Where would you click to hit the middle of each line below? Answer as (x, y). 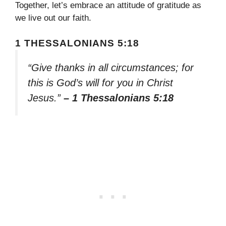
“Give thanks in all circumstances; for (111, 68)
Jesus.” (46, 98)
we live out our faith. (53, 18)
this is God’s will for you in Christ (100, 83)
